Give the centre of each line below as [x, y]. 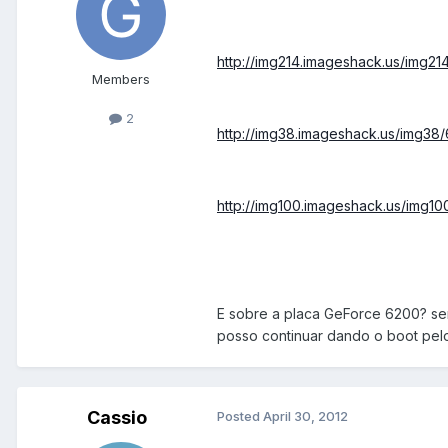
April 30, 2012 [305, 416]
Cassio [117, 418]
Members [121, 79]
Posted [240, 416]
